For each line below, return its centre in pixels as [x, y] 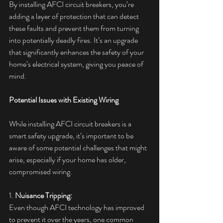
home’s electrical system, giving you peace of [77, 64]
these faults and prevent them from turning [75, 28]
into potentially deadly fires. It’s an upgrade [74, 40]
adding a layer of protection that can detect [75, 16]
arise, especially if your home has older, [68, 160]
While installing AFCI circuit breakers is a [71, 124]
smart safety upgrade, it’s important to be [72, 136]
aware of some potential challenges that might [79, 148]
